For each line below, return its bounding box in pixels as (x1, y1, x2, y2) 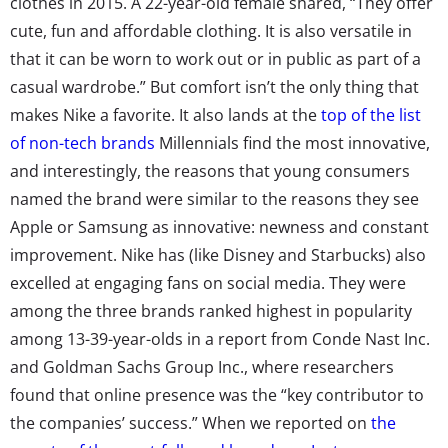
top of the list (321, 103, 421, 126)
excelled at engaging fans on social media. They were (10, 271, 406, 294)
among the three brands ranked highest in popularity (10, 299, 412, 322)
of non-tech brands (10, 131, 155, 154)
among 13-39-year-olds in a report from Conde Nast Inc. (10, 327, 430, 350)
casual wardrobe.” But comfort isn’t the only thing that (10, 75, 419, 98)
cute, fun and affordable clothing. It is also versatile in (10, 19, 412, 42)
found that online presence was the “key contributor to (10, 383, 424, 406)
